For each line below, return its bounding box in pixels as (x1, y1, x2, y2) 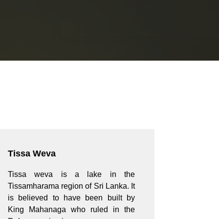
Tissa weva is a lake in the (8, 170, 135, 179)
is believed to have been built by (8, 194, 135, 202)
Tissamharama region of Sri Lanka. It (8, 182, 135, 191)
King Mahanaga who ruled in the (8, 205, 135, 214)
